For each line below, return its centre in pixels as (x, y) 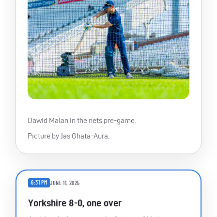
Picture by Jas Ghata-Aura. (69, 136)
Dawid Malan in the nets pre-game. (82, 121)
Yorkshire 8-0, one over (75, 203)
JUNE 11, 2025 (65, 183)
